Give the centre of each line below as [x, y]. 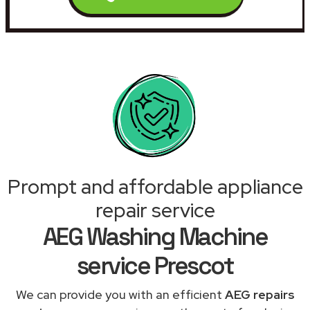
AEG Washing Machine [155, 236]
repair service [155, 210]
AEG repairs [259, 294]
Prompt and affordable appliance [155, 186]
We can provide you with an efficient [120, 294]
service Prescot [155, 265]
